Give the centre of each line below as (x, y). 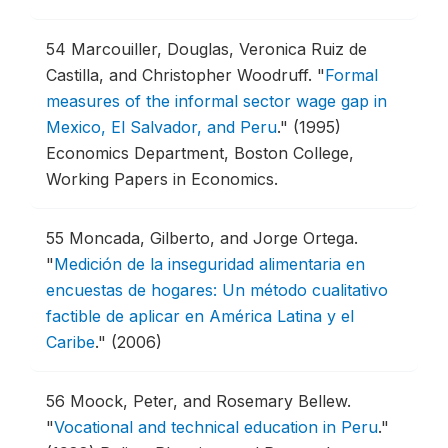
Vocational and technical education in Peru (216, 427)
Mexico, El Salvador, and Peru (161, 127)
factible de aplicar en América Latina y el (200, 316)
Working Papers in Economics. (162, 179)
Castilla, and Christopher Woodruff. (181, 75)
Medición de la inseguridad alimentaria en (209, 264)
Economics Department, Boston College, (200, 153)
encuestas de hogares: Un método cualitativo (217, 290)
